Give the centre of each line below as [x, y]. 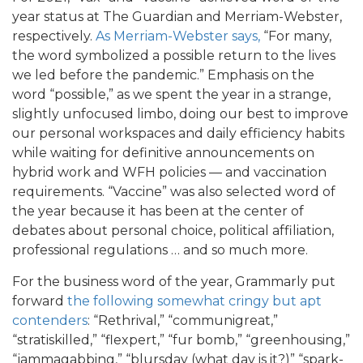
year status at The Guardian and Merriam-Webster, [177, 16]
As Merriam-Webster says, [178, 36]
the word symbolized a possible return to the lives [174, 55]
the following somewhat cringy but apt [193, 301]
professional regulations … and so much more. [160, 250]
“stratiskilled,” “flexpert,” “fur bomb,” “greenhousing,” [181, 340]
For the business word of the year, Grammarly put [174, 281]
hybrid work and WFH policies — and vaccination [169, 172]
